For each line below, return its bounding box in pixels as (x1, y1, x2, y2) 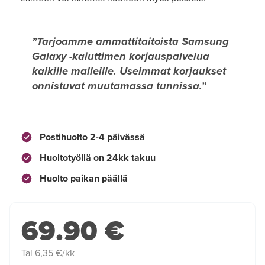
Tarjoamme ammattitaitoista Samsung (37, 34, 229, 48)
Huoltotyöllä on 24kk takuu (37, 151, 156, 164)
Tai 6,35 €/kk (21, 247, 75, 260)
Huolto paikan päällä (37, 172, 128, 185)
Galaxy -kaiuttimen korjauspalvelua (32, 49, 209, 63)
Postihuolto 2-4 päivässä (37, 131, 145, 143)
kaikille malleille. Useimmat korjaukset (32, 64, 226, 77)
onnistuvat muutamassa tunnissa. (32, 79, 201, 92)
